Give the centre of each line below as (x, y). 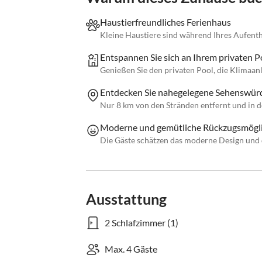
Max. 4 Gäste (131, 249)
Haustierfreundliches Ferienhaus (166, 22)
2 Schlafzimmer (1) (142, 223)
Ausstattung (126, 199)
